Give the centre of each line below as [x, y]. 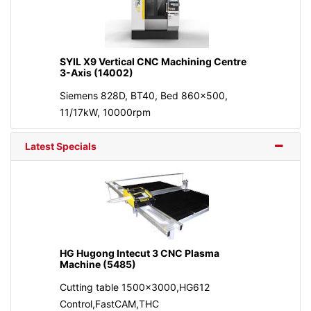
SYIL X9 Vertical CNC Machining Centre [153, 62]
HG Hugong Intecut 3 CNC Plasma [139, 253]
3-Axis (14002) [96, 73]
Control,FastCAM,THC [109, 303]
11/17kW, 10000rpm [105, 112]
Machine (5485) [98, 264]
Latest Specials [61, 146]
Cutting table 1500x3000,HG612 [134, 287]
